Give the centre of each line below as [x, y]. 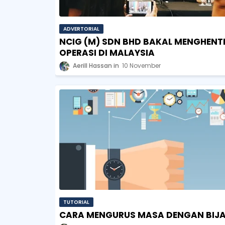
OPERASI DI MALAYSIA [107, 53]
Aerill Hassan [92, 66]
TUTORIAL [76, 202]
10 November [141, 66]
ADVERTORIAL [81, 29]
